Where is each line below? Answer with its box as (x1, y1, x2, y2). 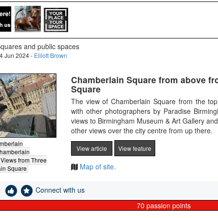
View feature (118, 144, 151, 152)
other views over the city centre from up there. (71, 126, 213, 135)
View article (76, 144, 107, 152)
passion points (144, 200, 191, 210)
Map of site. (77, 162, 116, 171)
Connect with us (35, 184, 85, 195)
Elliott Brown (34, 51, 67, 59)
